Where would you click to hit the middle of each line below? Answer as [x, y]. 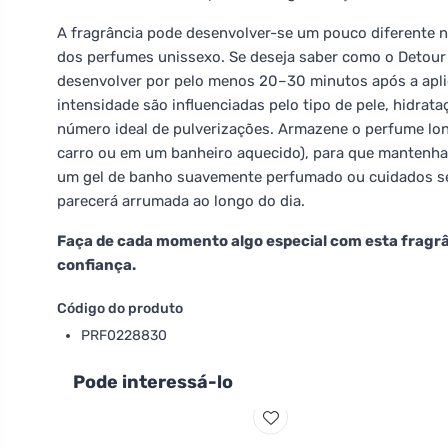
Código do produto [120, 308]
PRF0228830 [124, 335]
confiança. [96, 265]
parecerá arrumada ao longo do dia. [181, 201]
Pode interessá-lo [153, 382]
